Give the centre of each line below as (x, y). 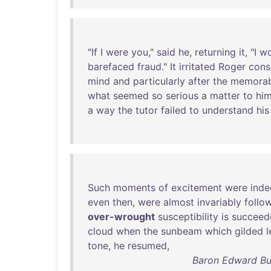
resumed (147, 246)
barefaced (111, 67)
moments (134, 188)
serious (182, 96)
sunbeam (181, 231)
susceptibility (188, 217)
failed (174, 110)
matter (225, 96)
